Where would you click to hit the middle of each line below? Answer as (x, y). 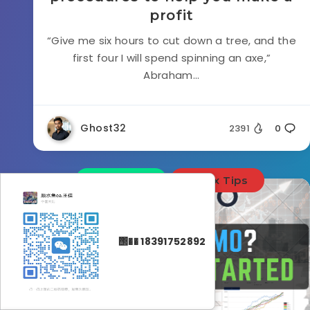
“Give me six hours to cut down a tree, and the (172, 40)
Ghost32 (103, 128)
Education (121, 180)
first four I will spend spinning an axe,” (172, 58)
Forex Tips (218, 180)
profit (172, 15)
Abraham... (172, 75)
